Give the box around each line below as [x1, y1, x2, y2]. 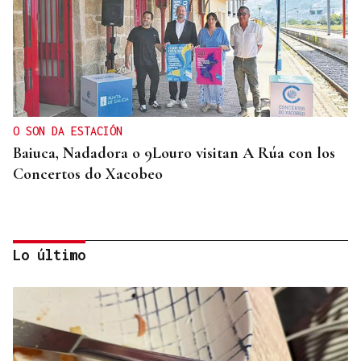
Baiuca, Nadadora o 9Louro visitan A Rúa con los [13, 143, 335, 164]
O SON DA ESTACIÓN [13, 124, 122, 139]
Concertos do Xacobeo [13, 164, 163, 185]
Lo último [13, 247, 85, 264]
